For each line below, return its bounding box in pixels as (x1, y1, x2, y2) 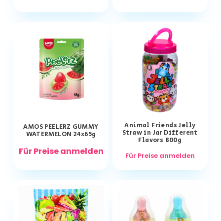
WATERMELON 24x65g (26, 130, 96, 140)
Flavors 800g (138, 136, 182, 146)
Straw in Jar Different (122, 128, 198, 138)
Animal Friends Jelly (124, 121, 196, 131)
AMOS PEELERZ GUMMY (23, 122, 99, 132)
